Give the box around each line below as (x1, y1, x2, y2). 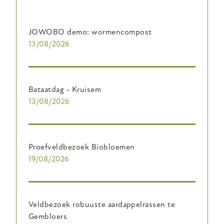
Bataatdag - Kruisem (28, 84, 101, 95)
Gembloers (28, 211, 67, 222)
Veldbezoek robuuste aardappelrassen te (28, 199, 175, 210)
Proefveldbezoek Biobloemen (28, 142, 135, 152)
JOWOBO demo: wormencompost (28, 27, 152, 37)
